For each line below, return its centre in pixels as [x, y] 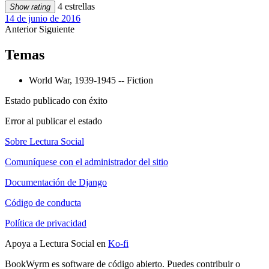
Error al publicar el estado [53, 121]
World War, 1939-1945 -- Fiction [91, 80]
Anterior [22, 29]
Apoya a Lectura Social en [56, 243]
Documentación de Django [56, 182]
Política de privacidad [46, 223]
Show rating [30, 7]
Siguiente [57, 29]
